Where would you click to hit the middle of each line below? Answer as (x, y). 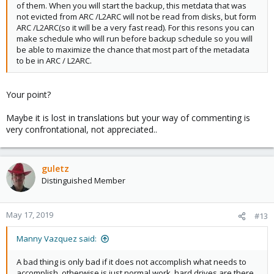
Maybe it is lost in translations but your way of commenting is (128, 118)
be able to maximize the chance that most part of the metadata (133, 50)
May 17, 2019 (30, 215)
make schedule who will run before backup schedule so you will (135, 39)
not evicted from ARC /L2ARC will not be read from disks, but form (136, 17)
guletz (55, 169)
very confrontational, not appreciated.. (82, 130)
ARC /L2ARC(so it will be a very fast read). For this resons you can (135, 28)
